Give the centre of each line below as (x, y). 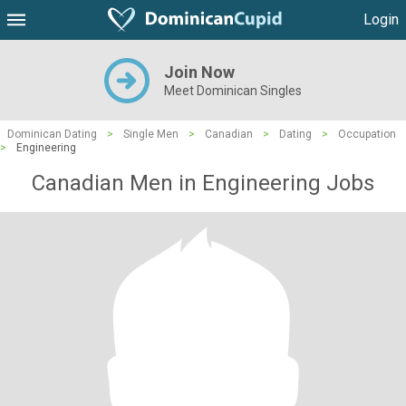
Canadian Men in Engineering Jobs (203, 183)
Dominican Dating (52, 134)
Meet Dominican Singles (233, 91)
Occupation (367, 134)
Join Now (199, 72)
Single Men (151, 134)
